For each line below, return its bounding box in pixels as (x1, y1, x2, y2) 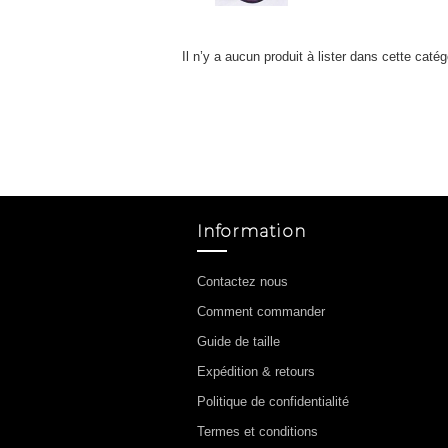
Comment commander (197, 304, 325, 319)
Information (197, 222, 306, 241)
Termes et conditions (197, 424, 318, 439)
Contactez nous (197, 274, 288, 289)
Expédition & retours (197, 364, 315, 379)
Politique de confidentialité (197, 394, 349, 409)
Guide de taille (197, 334, 280, 349)
